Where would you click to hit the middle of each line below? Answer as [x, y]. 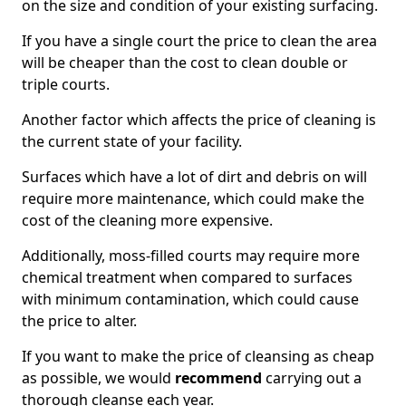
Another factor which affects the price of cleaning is [199, 120]
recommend [217, 378]
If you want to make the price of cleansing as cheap [198, 356]
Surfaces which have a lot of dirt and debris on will [194, 177]
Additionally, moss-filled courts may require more [191, 256]
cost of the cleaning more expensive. [147, 220]
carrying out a [312, 378]
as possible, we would [97, 378]
